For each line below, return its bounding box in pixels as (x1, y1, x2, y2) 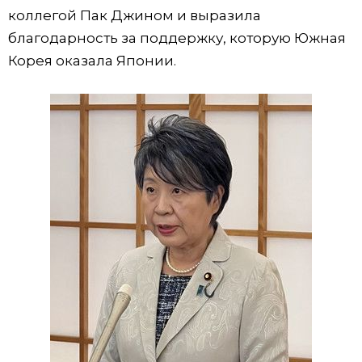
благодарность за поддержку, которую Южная (8, 30, 346, 46)
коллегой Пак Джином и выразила (8, 7, 261, 23)
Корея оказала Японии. (8, 53, 176, 69)
